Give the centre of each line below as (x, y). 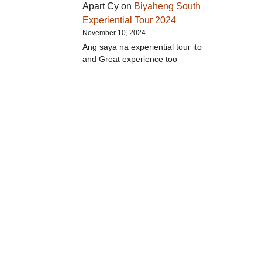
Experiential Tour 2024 (129, 20)
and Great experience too (130, 59)
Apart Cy (100, 6)
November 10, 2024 (114, 33)
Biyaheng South (167, 6)
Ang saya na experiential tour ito (142, 47)
